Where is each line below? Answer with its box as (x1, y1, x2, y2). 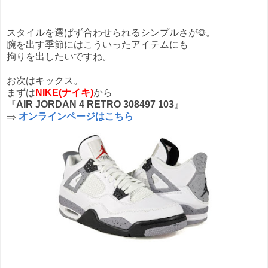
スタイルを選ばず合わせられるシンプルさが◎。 (7, 27, 215, 38)
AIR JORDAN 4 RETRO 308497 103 (16, 99, 174, 109)
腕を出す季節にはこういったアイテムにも (7, 39, 188, 50)
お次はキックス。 (7, 75, 83, 86)
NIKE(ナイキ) (35, 87, 93, 98)
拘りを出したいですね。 (7, 51, 112, 62)
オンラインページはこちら (19, 111, 133, 121)
